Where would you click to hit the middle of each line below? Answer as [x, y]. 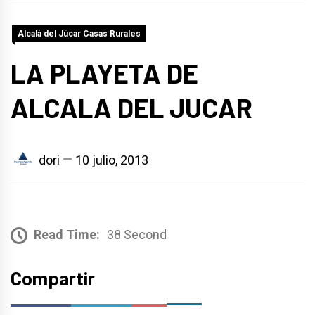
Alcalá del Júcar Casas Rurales [79, 34]
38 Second [137, 234]
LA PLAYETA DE [104, 73]
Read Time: [67, 234]
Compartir [53, 277]
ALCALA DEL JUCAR [131, 108]
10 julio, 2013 [112, 160]
